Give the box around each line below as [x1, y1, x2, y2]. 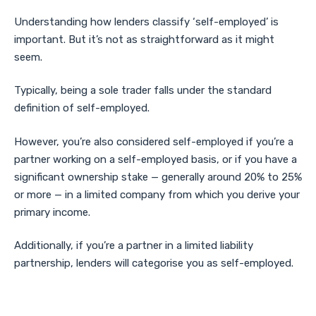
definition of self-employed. [14, 102, 150, 115]
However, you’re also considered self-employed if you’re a [14, 135, 293, 148]
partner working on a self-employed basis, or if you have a [14, 152, 297, 166]
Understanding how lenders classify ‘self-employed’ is [14, 15, 279, 28]
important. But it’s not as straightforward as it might [14, 32, 274, 46]
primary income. [14, 205, 90, 219]
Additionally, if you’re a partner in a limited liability [14, 239, 253, 253]
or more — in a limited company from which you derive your [14, 188, 300, 201]
